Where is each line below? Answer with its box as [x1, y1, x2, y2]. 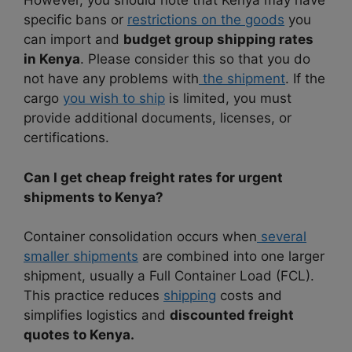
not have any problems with [24, 71, 199, 87]
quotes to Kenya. [24, 326, 134, 343]
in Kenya [24, 51, 80, 68]
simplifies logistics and [24, 306, 170, 323]
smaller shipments [24, 247, 138, 264]
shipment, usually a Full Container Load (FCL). [24, 267, 314, 284]
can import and [24, 31, 123, 48]
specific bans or [24, 12, 127, 28]
